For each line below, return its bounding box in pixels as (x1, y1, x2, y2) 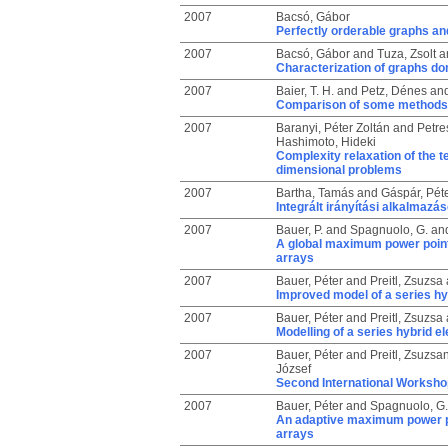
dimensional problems (275, 163, 402, 177)
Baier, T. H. (275, 84, 334, 98)
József (275, 362, 311, 376)
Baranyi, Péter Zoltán (275, 121, 390, 135)
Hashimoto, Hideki (275, 135, 376, 149)
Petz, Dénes (360, 84, 427, 98)
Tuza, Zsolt (376, 47, 436, 61)
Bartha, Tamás (275, 186, 354, 200)
